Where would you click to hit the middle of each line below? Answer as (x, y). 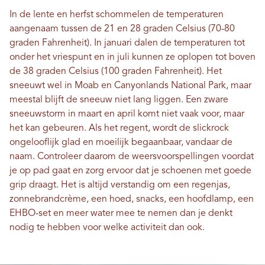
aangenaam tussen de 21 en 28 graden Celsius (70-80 (122, 29)
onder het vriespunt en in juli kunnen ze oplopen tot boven (132, 58)
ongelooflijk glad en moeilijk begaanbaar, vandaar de (121, 143)
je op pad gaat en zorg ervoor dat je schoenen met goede (130, 171)
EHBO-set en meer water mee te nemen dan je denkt (121, 214)
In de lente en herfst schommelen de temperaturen (117, 15)
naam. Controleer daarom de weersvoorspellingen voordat (132, 157)
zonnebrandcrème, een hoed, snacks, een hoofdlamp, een (132, 200)
